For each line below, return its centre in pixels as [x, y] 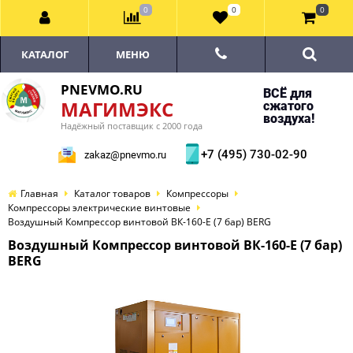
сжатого [288, 106]
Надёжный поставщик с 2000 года [132, 126]
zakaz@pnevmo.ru [125, 155]
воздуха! [288, 119]
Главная [39, 193]
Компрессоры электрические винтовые [99, 208]
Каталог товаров [112, 193]
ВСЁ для [287, 93]
